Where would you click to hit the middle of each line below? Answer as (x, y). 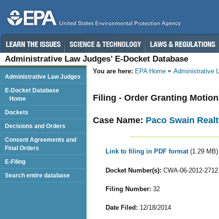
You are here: (113, 71)
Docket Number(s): (133, 170)
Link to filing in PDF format (148, 152)
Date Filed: (121, 207)
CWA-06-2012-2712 (189, 170)
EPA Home (150, 71)
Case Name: (119, 120)
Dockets (17, 112)
